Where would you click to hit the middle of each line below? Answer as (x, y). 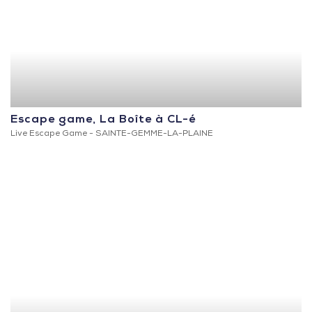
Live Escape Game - (53, 135)
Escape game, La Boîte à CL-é (103, 121)
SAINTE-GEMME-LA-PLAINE (154, 135)
